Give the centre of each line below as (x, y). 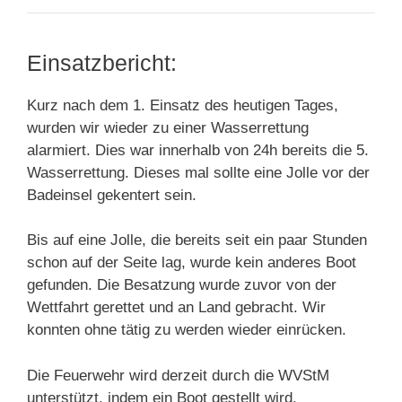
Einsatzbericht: (102, 62)
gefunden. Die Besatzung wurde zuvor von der (182, 285)
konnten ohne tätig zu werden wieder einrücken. (187, 330)
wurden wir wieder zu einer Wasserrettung (168, 127)
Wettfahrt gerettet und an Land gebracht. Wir (176, 308)
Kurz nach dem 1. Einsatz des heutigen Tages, (183, 105)
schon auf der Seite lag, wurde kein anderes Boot (192, 263)
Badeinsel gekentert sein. (112, 195)
